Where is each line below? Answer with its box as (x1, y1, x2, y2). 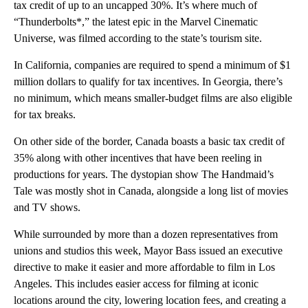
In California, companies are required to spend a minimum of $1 (14, 59, 291, 71)
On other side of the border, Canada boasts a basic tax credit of (14, 135, 285, 148)
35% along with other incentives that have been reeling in (14, 152, 262, 164)
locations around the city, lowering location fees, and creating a (14, 294, 286, 307)
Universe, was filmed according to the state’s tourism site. (14, 32, 262, 45)
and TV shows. (14, 201, 80, 214)
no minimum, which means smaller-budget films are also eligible (14, 92, 292, 104)
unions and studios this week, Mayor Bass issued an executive (14, 245, 283, 257)
